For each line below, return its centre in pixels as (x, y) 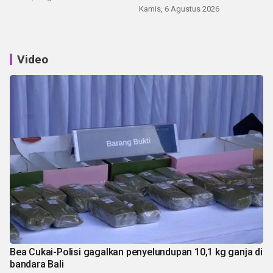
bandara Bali (37, 264)
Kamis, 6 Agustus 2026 (179, 9)
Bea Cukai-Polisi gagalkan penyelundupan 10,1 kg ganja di (136, 252)
